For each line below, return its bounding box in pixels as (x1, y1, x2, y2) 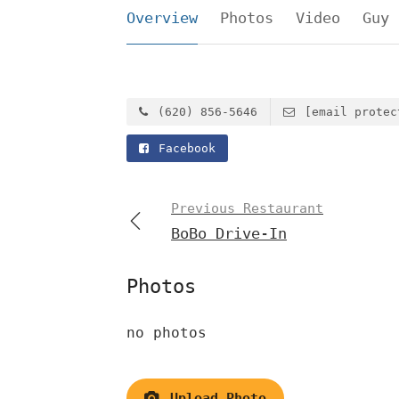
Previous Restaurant (171, 199, 323, 216)
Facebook (151, 141, 216, 155)
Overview (126, 8, 198, 27)
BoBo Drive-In (171, 224, 287, 242)
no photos (126, 323, 207, 341)
